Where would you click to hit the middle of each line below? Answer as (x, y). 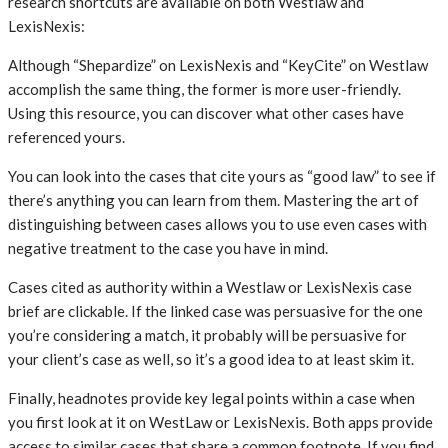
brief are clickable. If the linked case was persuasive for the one (215, 310)
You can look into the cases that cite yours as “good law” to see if (222, 175)
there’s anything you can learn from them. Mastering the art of (213, 199)
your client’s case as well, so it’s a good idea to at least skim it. (211, 358)
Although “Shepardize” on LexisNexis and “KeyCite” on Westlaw (218, 64)
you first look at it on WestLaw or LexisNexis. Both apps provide (220, 421)
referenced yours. (66, 136)
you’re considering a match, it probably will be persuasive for (207, 334)
